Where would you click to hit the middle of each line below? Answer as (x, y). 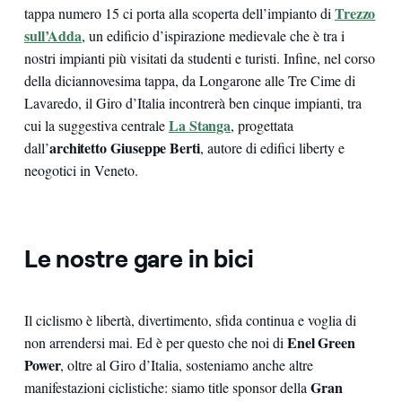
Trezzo (355, 13)
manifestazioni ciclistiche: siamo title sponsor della (167, 388)
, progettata (262, 126)
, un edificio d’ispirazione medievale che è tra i (214, 36)
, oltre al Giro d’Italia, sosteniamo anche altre (187, 365)
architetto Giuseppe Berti (124, 148)
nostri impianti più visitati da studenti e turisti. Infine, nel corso (199, 58)
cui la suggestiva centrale (96, 126)
